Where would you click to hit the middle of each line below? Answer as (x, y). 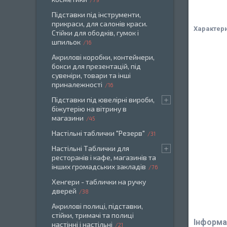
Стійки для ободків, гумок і (95, 33)
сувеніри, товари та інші (91, 75)
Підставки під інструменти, (96, 14)
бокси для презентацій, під (96, 66)
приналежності (77, 84)
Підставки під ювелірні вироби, (103, 100)
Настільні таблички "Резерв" (98, 133)
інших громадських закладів (99, 166)
